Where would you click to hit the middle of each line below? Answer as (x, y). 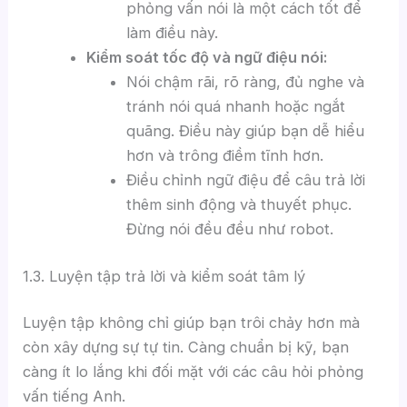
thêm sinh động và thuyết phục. (239, 205)
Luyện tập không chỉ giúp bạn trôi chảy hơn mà (192, 323)
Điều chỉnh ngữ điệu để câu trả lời (246, 180)
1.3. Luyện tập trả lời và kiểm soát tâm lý (164, 276)
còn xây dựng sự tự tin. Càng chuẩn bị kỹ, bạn (186, 347)
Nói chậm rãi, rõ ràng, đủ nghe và (246, 82)
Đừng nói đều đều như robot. (230, 229)
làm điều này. (173, 33)
